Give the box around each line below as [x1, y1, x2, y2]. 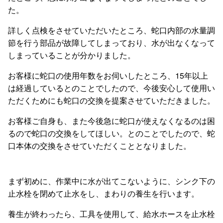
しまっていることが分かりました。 [8, 49, 135, 61]
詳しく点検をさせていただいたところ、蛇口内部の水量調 [8, 24, 215, 36]
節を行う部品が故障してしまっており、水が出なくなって [8, 36, 215, 48]
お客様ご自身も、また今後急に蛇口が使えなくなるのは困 [8, 114, 215, 126]
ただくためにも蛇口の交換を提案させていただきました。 [8, 94, 215, 106]
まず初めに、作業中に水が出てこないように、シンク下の [8, 175, 215, 187]
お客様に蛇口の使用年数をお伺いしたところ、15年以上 [8, 69, 208, 81]
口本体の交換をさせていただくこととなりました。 [8, 139, 191, 151]
